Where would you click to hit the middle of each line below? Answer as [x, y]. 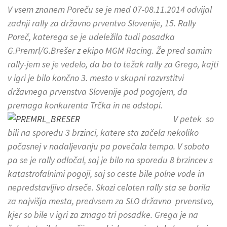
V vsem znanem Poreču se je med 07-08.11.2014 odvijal [110, 10]
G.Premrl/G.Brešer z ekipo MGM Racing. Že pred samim [110, 51]
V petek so [194, 119]
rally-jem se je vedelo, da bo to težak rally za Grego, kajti [113, 64]
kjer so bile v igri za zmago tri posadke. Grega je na [103, 215]
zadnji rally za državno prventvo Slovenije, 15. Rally [102, 23]
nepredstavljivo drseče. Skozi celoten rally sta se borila [109, 187]
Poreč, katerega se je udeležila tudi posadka [91, 37]
